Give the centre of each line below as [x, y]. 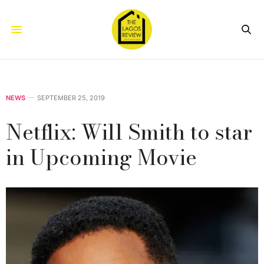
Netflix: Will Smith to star [129, 131]
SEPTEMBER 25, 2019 [71, 98]
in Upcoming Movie [101, 157]
